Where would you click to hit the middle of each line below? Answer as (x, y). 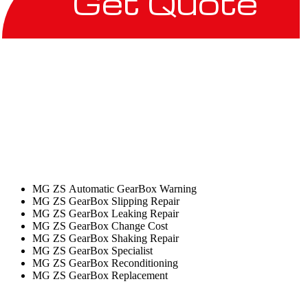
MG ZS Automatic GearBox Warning (114, 189)
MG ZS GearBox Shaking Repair (105, 238)
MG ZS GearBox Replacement (100, 275)
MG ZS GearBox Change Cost (100, 226)
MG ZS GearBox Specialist (92, 251)
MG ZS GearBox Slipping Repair (106, 201)
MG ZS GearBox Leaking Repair (105, 213)
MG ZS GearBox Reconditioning (105, 263)
